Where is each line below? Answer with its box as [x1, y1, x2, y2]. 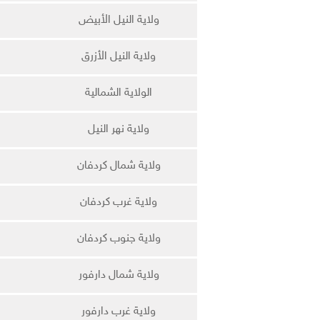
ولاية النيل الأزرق [81, 49, 156, 64]
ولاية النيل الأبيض [78, 13, 159, 27]
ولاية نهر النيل [88, 122, 149, 136]
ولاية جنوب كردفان [76, 231, 161, 246]
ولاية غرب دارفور [81, 304, 156, 319]
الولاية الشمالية [85, 86, 152, 100]
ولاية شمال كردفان [76, 159, 161, 173]
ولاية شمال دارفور [78, 268, 159, 282]
